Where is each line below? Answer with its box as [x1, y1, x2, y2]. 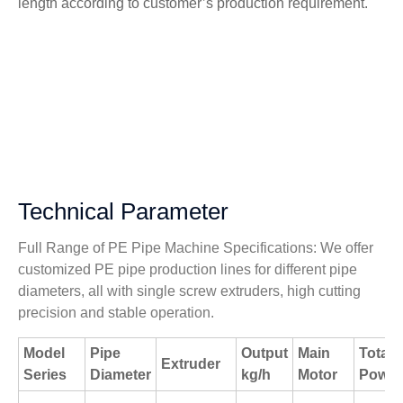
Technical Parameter [18, 198, 228, 226]
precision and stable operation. [18, 305, 214, 321]
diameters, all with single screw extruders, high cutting [18, 283, 361, 300]
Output [241, 345, 288, 362]
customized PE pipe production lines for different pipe [18, 262, 357, 278]
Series [23, 367, 67, 383]
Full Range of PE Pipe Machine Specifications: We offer [18, 240, 373, 256]
